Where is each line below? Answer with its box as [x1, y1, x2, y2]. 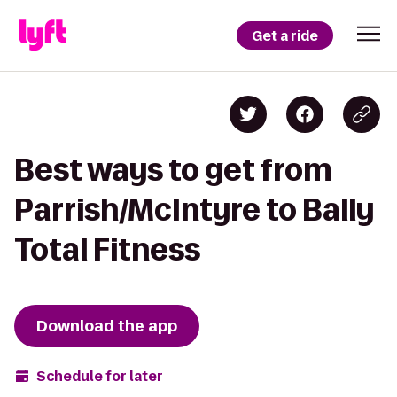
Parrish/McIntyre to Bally [14, 193, 374, 226]
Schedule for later [36, 366, 163, 385]
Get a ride [252, 26, 318, 45]
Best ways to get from [14, 153, 332, 186]
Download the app [36, 315, 177, 337]
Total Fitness [14, 233, 200, 266]
